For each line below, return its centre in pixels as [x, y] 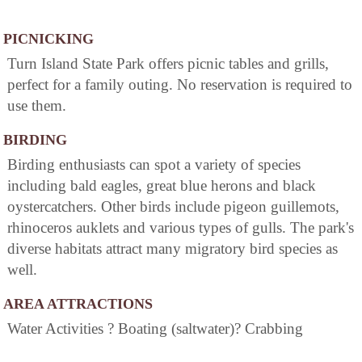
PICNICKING [48, 39]
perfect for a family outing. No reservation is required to [180, 85]
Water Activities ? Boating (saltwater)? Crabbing [155, 329]
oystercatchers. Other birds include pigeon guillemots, [173, 207]
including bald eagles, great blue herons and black [162, 186]
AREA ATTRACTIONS [78, 304]
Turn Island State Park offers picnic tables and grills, [168, 64]
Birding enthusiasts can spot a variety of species [154, 165]
